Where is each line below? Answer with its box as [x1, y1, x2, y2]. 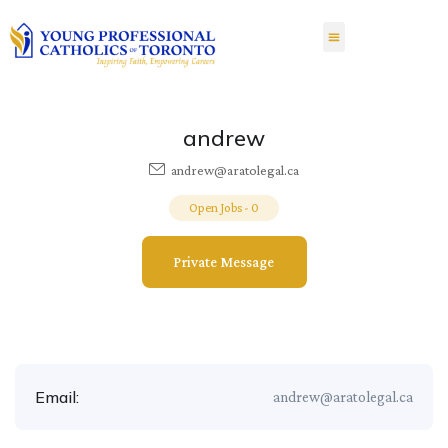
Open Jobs [189, 200, 242, 216]
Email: [35, 387, 79, 408]
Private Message [173, 254, 275, 271]
